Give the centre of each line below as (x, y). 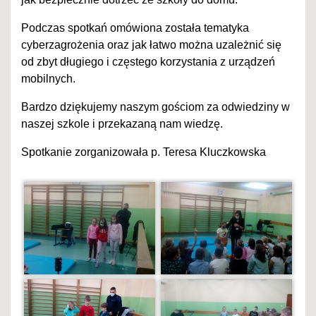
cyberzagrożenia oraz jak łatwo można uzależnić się (151, 45)
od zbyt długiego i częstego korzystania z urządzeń (148, 62)
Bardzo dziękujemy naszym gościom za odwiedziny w (156, 107)
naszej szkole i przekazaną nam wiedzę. (122, 124)
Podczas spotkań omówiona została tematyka (135, 28)
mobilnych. (48, 79)
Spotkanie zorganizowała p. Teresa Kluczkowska (144, 152)
